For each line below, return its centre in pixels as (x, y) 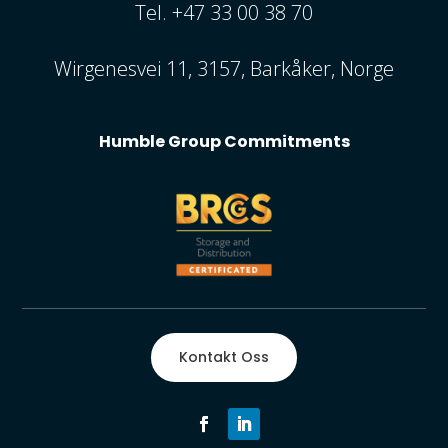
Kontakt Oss (224, 356)
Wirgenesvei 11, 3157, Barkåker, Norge (224, 69)
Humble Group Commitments (224, 142)
